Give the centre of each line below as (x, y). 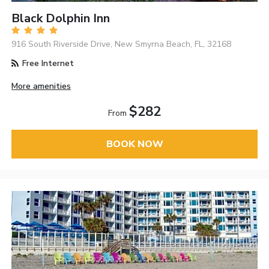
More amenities (41, 86)
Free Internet (47, 63)
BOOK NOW (134, 144)
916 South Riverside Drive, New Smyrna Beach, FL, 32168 (122, 44)
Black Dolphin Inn (61, 18)
